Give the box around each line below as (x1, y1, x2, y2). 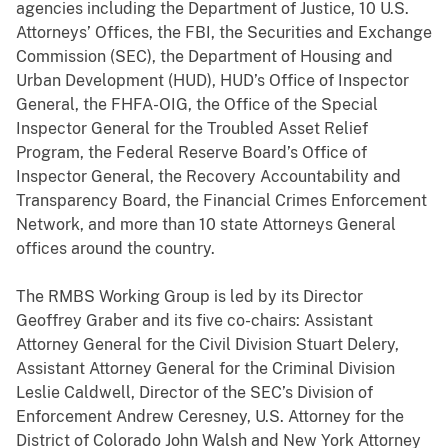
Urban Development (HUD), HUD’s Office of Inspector (16, 71, 409, 91)
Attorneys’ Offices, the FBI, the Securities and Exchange (16, 23, 432, 43)
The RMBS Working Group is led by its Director (16, 287, 363, 307)
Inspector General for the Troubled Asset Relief (16, 119, 368, 139)
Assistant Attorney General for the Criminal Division (16, 359, 395, 379)
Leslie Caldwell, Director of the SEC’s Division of (16, 383, 373, 403)
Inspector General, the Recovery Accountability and (16, 167, 401, 187)
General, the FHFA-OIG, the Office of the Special (16, 95, 378, 115)
